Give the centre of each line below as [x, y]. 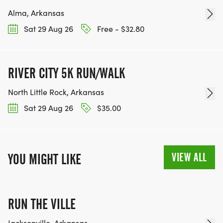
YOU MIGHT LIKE [45, 160]
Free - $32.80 [120, 28]
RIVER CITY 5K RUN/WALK [66, 73]
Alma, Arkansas [36, 12]
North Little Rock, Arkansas [56, 92]
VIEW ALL [189, 158]
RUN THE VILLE [42, 204]
